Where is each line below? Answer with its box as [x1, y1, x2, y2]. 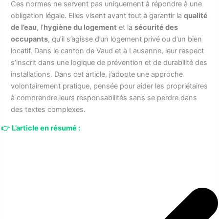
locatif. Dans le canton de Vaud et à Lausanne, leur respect [11, 46, 204, 55]
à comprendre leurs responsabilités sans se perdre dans [11, 93, 197, 102]
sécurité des [134, 22, 178, 32]
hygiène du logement [44, 22, 117, 32]
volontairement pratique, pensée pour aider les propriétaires [11, 81, 208, 90]
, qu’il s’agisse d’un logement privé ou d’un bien [48, 34, 202, 44]
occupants [11, 34, 48, 44]
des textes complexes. [11, 105, 86, 114]
